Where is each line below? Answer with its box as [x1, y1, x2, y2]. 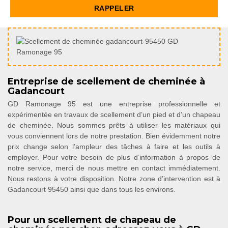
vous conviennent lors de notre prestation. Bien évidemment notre [8, 132, 220, 140]
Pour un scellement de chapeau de [8, 214, 176, 225]
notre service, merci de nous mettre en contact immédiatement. [8, 164, 220, 172]
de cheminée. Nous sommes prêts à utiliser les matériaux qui [8, 121, 220, 129]
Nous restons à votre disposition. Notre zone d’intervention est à [8, 175, 220, 183]
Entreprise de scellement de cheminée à [8, 76, 205, 87]
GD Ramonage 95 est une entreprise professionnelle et [8, 100, 220, 108]
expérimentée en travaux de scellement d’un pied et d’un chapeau [8, 110, 220, 119]
